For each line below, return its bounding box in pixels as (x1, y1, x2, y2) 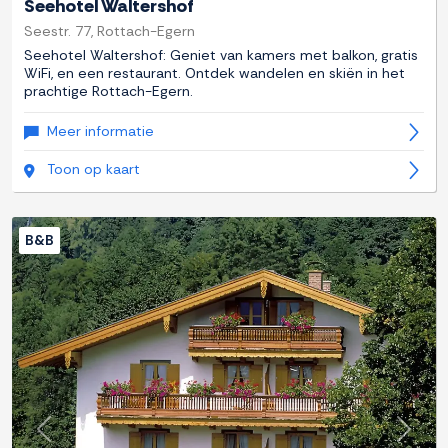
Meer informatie (47, 122, 154, 141)
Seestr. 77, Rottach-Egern (24, 22, 195, 41)
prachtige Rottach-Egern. (24, 82, 193, 101)
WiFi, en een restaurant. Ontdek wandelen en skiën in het (24, 64, 405, 83)
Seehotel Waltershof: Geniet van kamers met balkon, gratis (24, 46, 418, 65)
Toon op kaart (47, 160, 140, 179)
